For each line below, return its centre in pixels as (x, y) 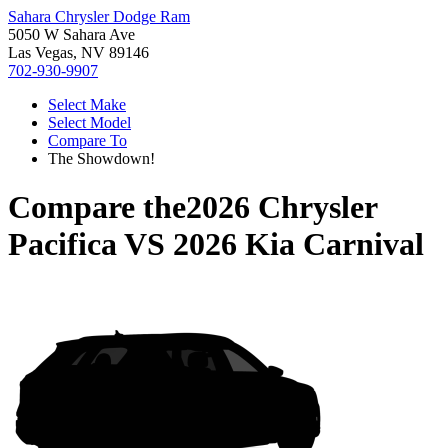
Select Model (89, 122)
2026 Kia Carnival (298, 244)
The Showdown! (101, 158)
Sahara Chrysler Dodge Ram (99, 16)
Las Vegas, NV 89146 (78, 52)
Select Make (87, 104)
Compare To (87, 140)
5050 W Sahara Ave (71, 34)
